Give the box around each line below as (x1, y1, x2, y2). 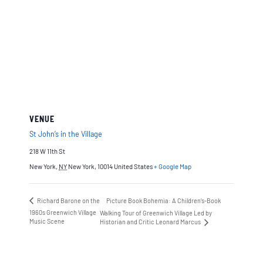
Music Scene (29, 217, 65, 225)
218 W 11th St (29, 147, 65, 155)
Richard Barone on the (36, 196, 100, 204)
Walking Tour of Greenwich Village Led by (100, 209, 213, 217)
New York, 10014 (68, 162, 113, 170)
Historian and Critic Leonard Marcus (100, 218, 203, 226)
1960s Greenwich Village (29, 208, 96, 216)
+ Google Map (154, 162, 191, 170)
